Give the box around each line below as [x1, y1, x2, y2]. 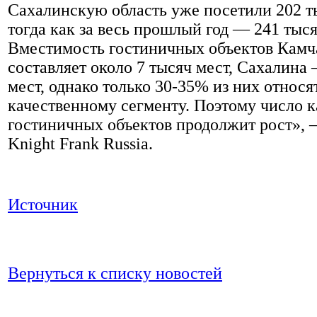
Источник [8, 195, 78, 214]
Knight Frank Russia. [8, 134, 153, 153]
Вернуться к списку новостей [8, 263, 222, 282]
